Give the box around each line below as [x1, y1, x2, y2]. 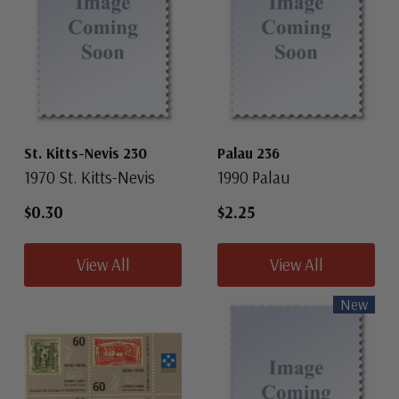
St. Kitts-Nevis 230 [24, 143, 147, 163]
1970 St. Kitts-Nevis [24, 167, 155, 189]
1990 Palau [217, 167, 290, 189]
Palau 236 [217, 143, 280, 163]
